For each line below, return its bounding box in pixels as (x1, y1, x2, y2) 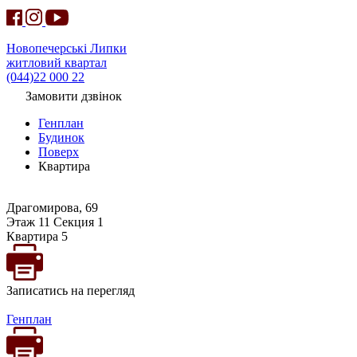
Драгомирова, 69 (6, 201, 98, 215)
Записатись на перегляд (6, 284, 135, 298)
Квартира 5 (6, 229, 68, 244)
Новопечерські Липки (6, 41, 127, 56)
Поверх (38, 145, 79, 159)
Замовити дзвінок (25, 89, 122, 104)
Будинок (38, 131, 84, 145)
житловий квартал (6, 56, 107, 70)
